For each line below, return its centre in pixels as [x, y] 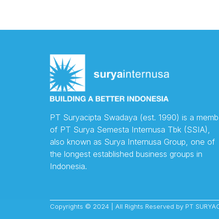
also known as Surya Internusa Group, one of [132, 142]
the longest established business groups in [126, 154]
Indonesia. [68, 166]
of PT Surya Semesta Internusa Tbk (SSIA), [130, 129]
